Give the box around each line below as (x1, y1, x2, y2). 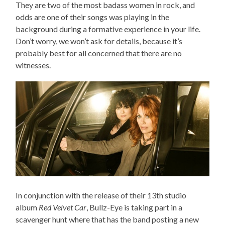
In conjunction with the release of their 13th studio (16, 190, 187, 200)
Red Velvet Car (39, 202, 87, 212)
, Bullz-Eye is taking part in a (86, 202, 183, 212)
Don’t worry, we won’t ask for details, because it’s (16, 36, 183, 46)
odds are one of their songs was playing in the (16, 12, 170, 22)
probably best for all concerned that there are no (16, 48, 182, 58)
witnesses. (16, 60, 51, 70)
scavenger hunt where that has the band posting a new (16, 214, 199, 224)
